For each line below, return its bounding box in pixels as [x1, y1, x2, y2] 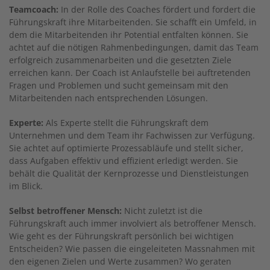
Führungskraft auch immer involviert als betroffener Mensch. [9, 217, 256, 229]
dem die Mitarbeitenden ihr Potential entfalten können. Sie [9, 28, 248, 40]
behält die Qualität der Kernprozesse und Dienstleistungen [9, 167, 249, 179]
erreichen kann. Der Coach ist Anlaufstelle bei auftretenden [9, 66, 251, 78]
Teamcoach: [9, 3, 58, 15]
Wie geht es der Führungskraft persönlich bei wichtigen [9, 230, 234, 242]
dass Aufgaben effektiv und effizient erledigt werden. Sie [9, 154, 238, 166]
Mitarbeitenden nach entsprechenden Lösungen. [9, 92, 208, 104]
